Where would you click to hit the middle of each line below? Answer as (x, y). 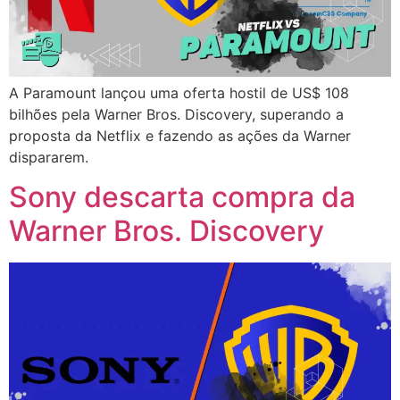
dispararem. (49, 157)
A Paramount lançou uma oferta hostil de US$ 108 (179, 93)
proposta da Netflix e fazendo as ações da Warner (180, 136)
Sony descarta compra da (182, 197)
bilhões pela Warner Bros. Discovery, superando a (176, 114)
